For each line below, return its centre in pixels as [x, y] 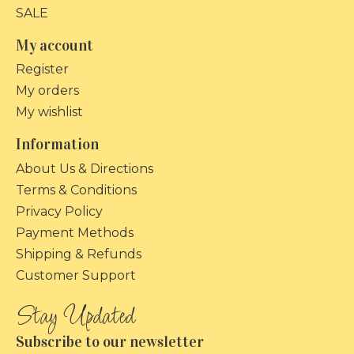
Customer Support [76, 276]
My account [55, 45]
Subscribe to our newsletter [110, 342]
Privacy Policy [59, 212]
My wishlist [49, 112]
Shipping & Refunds [79, 254]
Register [42, 70]
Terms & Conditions [76, 190]
